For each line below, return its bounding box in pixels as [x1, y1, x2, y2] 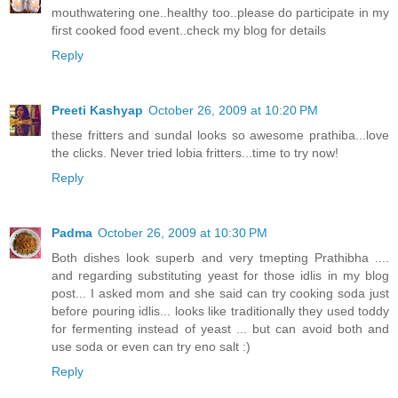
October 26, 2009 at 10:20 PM [148, 103, 318, 118]
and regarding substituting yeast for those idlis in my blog [52, 268, 389, 283]
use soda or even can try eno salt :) [52, 339, 251, 354]
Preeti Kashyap [52, 103, 143, 118]
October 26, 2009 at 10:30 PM [98, 226, 267, 241]
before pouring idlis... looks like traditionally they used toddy [52, 304, 389, 319]
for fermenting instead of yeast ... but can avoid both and [52, 322, 389, 337]
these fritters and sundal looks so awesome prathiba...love [52, 128, 389, 143]
